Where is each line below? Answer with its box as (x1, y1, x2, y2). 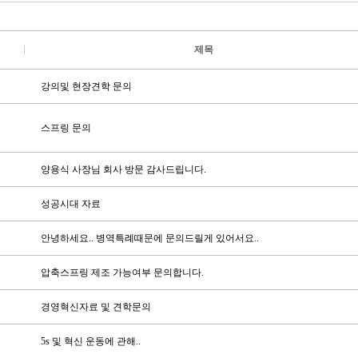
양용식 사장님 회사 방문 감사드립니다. (40, 164, 206, 175)
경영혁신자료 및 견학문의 (40, 301, 151, 312)
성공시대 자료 (40, 198, 101, 209)
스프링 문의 (40, 122, 91, 133)
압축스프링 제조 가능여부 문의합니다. (40, 267, 204, 278)
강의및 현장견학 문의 (40, 81, 132, 92)
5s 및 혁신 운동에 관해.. (40, 336, 141, 347)
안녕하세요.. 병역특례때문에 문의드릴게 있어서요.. (40, 233, 259, 244)
